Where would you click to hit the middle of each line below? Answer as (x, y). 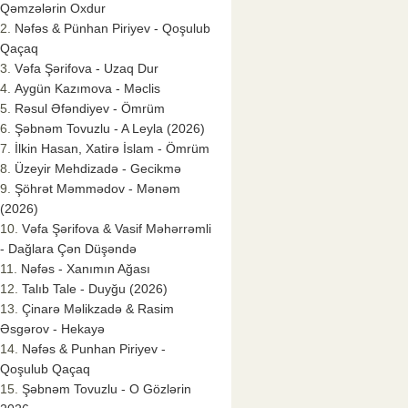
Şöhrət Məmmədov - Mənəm (97, 189)
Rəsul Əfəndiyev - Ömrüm (90, 109)
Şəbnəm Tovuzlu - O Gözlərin (107, 389)
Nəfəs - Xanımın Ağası (86, 269)
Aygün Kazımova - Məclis (87, 89)
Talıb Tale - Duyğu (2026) (95, 289)
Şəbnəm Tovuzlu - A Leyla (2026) (110, 129)
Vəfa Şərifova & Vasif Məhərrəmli (117, 229)
